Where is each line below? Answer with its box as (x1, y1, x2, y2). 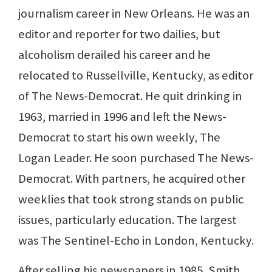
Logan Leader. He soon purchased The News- (18, 150, 254, 166)
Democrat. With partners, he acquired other (18, 171, 245, 187)
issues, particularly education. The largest (18, 212, 237, 228)
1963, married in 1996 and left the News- (18, 109, 226, 125)
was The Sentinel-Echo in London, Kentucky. (18, 233, 254, 249)
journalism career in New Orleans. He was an (18, 5, 250, 22)
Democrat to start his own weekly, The (18, 129, 220, 146)
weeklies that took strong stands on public (18, 191, 243, 208)
